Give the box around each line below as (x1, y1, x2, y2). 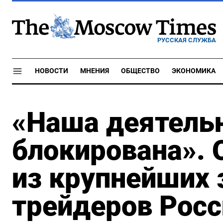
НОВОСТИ (35, 67, 68, 75)
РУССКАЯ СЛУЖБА (157, 36, 216, 44)
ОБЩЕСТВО (121, 67, 160, 75)
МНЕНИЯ (80, 67, 109, 75)
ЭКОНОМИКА (172, 67, 216, 75)
